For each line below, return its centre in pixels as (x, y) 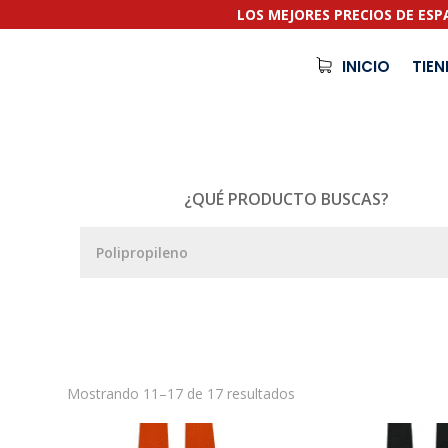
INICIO (365, 66)
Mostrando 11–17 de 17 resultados (181, 393)
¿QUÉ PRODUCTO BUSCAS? (286, 199)
